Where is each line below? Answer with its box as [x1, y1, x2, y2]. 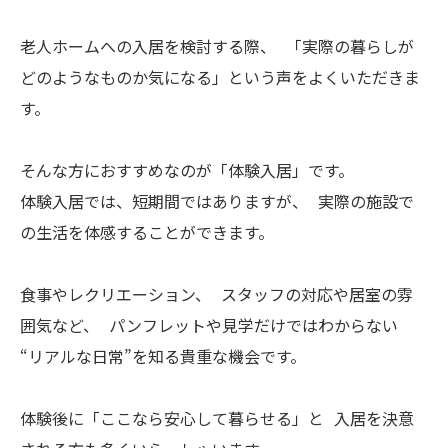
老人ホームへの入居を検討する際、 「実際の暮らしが [20, 34, 414, 58]
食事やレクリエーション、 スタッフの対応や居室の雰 [20, 282, 413, 306]
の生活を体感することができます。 [20, 220, 274, 244]
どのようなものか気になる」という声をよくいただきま [20, 65, 420, 89]
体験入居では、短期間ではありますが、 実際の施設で [20, 189, 414, 213]
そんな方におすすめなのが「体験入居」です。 [20, 158, 354, 182]
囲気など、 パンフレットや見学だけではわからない [20, 313, 408, 337]
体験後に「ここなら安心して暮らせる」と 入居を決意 [20, 406, 414, 430]
